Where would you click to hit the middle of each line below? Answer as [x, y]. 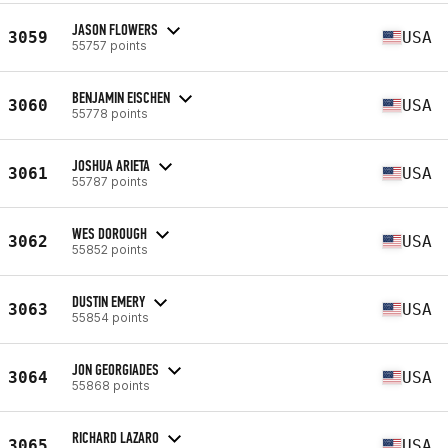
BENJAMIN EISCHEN [121, 97]
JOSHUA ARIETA [111, 165]
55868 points [111, 385]
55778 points [110, 113]
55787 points [110, 181]
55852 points [110, 249]
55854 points [110, 317]
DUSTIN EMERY [108, 301]
